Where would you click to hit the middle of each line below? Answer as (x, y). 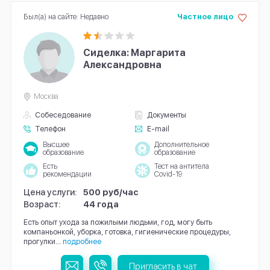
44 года (101, 204)
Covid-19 (168, 174)
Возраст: (42, 204)
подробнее (82, 242)
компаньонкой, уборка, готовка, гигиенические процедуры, (127, 232)
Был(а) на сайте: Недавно (66, 17)
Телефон (51, 128)
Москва (46, 96)
